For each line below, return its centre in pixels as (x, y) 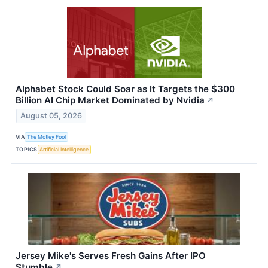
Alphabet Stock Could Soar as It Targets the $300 (125, 89)
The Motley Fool (47, 136)
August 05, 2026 (51, 116)
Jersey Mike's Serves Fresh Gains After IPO (111, 256)
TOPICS (27, 149)
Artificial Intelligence (64, 149)
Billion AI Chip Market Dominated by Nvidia (110, 100)
